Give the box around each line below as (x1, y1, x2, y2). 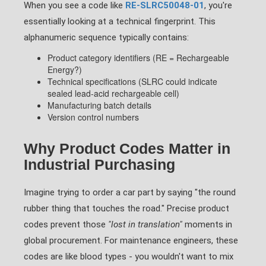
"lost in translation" (108, 219, 182, 230)
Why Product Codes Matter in (24, 140, 230, 157)
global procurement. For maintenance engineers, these (24, 235, 238, 246)
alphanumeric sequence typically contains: (24, 32, 189, 43)
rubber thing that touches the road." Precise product (24, 203, 229, 214)
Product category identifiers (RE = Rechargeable (47, 52, 229, 64)
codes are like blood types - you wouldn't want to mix (24, 251, 233, 262)
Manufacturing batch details (47, 99, 151, 111)
